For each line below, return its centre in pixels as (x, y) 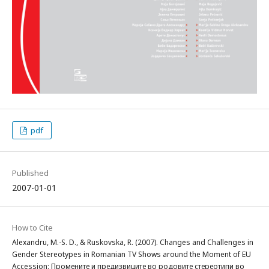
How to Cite (32, 227)
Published (30, 173)
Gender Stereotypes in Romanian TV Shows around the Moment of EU (131, 254)
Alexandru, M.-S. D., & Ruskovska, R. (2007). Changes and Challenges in (133, 242)
